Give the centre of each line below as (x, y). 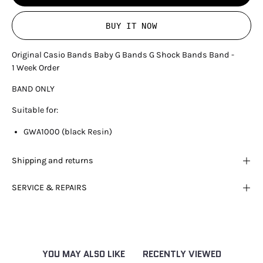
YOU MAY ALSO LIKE (83, 254)
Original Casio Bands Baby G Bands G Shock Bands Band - (123, 55)
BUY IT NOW (131, 26)
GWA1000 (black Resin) (68, 131)
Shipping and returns (53, 160)
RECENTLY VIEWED (182, 254)
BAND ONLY (33, 89)
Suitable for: (35, 110)
